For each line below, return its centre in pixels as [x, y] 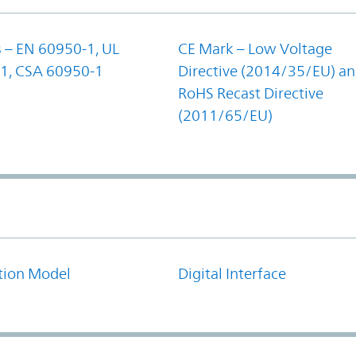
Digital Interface [232, 273]
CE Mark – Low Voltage [255, 48]
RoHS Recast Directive [251, 93]
